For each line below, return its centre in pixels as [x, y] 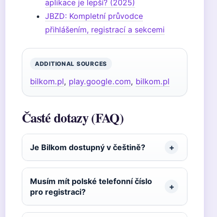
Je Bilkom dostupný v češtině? [88, 147]
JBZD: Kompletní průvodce [94, 16]
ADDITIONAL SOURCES [71, 64]
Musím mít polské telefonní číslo [91, 181]
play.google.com [100, 81]
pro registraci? [58, 192]
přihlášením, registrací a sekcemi [105, 30]
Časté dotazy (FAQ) [73, 117]
